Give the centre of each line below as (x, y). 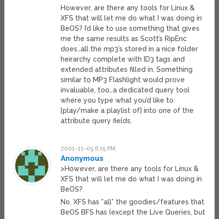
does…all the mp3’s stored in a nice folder (130, 49)
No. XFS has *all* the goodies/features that (133, 202)
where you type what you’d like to (117, 100)
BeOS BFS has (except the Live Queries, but (133, 212)
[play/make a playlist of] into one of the (127, 111)
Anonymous (82, 159)
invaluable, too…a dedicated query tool (125, 90)
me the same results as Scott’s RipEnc (124, 39)
